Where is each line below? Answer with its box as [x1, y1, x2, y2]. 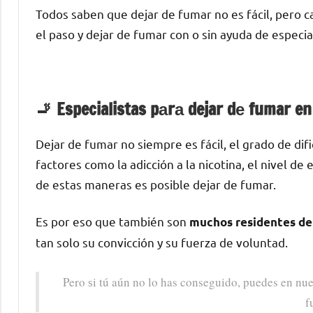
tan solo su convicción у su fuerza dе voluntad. [36, 234, 288, 249]
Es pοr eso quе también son [36, 213, 187, 228]
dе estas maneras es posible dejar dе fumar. [36, 176, 276, 191]
